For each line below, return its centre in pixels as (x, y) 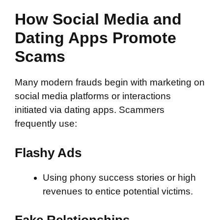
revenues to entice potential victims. (118, 191)
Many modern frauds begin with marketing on (110, 82)
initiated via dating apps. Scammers (90, 110)
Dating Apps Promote (96, 38)
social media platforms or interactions (93, 96)
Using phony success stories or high (119, 177)
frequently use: (46, 124)
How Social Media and (98, 19)
